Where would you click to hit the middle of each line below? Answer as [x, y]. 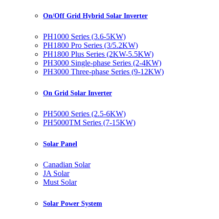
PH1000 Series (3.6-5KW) [84, 37]
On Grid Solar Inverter [77, 93]
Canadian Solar [67, 165]
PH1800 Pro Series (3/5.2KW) [90, 45]
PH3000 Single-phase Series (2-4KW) [102, 63]
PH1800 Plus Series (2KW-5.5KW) [98, 54]
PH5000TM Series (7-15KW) [89, 123]
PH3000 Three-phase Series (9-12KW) [103, 72]
